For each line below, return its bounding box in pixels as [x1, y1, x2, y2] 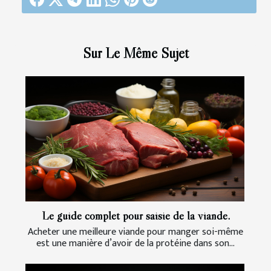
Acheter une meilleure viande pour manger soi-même [28, 223, 243, 240]
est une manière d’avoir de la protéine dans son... [36, 235, 235, 252]
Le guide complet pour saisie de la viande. [41, 207, 230, 223]
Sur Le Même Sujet [82, 44, 189, 62]
